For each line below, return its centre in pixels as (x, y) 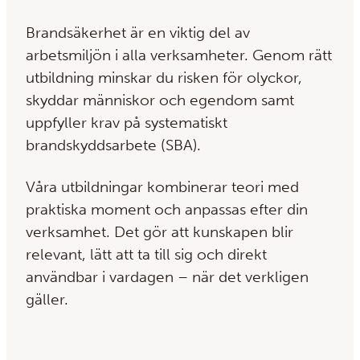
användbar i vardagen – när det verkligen (167, 277)
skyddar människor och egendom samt (160, 100)
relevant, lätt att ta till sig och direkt (146, 255)
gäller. (47, 300)
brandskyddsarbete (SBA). (113, 145)
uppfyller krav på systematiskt (127, 123)
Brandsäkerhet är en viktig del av (138, 33)
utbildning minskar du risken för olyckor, (164, 78)
